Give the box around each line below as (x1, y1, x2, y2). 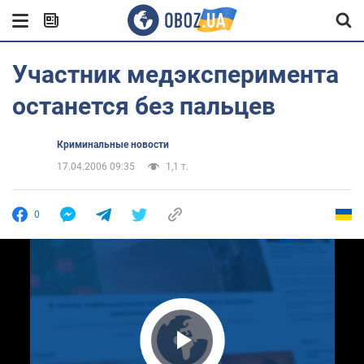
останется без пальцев (12, 92, 275, 120)
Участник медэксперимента (12, 60, 339, 89)
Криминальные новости (57, 139, 169, 150)
